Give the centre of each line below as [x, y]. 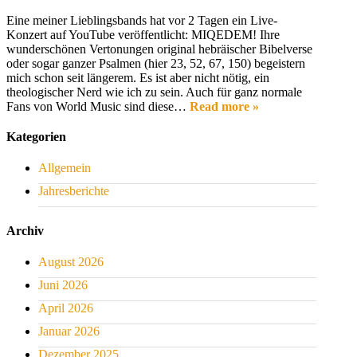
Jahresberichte [74, 190]
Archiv [25, 231]
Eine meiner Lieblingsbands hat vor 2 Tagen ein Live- [142, 20]
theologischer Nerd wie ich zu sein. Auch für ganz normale [154, 92]
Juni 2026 [63, 285]
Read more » [224, 106]
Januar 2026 [69, 331]
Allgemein [65, 167]
